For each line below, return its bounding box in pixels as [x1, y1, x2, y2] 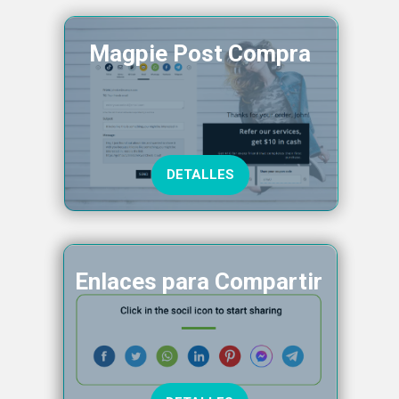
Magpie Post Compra [88, 39, 311, 67]
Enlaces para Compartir [75, 267, 322, 295]
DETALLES [167, 166, 234, 183]
